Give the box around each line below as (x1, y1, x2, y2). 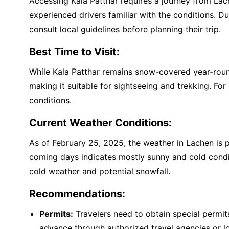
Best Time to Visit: (29, 45, 120, 58)
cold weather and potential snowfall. (29, 166, 170, 176)
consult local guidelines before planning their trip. (29, 24, 221, 34)
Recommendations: (29, 188, 125, 200)
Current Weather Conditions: (29, 117, 172, 129)
